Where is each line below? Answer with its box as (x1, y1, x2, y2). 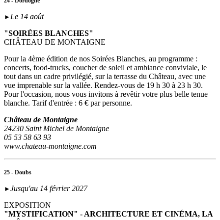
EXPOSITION (4, 201, 53, 210)
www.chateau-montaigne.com (4, 142, 97, 151)
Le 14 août (10, 12, 44, 21)
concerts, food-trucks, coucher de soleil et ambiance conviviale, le (4, 63, 207, 72)
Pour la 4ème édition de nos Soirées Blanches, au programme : (4, 55, 197, 63)
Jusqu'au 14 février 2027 (10, 184, 87, 193)
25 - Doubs (4, 169, 31, 176)
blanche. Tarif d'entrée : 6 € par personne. (4, 99, 132, 108)
